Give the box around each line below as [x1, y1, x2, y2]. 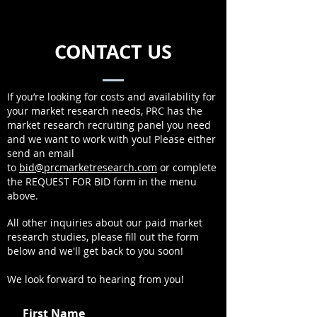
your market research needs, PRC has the [7, 104, 202, 117]
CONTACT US [54, 38, 172, 64]
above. [7, 189, 38, 202]
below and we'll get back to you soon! [7, 244, 183, 258]
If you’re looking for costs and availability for [7, 90, 216, 103]
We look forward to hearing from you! [7, 272, 184, 286]
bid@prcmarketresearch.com [19, 161, 157, 174]
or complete [157, 161, 217, 174]
